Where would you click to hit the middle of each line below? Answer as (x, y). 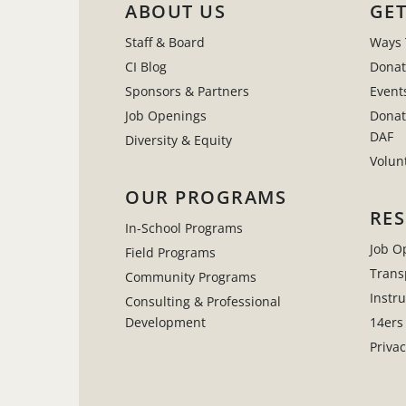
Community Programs (191, 277)
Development (165, 323)
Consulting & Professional (203, 302)
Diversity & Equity (179, 140)
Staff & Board (165, 43)
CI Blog (146, 67)
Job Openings (166, 116)
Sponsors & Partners (187, 92)
